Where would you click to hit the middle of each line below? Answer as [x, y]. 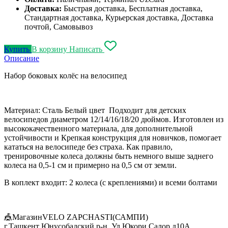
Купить [18, 49]
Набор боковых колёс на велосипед [65, 75]
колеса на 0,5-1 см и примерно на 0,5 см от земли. [90, 165]
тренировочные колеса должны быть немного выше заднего [109, 156]
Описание [22, 58]
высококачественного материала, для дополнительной [98, 128]
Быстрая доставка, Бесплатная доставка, [133, 8]
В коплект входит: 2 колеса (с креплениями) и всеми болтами [112, 182]
